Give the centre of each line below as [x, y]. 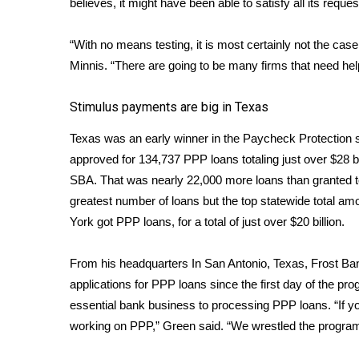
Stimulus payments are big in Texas [169, 107]
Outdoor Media [110, 58]
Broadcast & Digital [122, 38]
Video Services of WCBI [133, 77]
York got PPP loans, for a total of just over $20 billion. [207, 222]
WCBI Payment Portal [129, 96]
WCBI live [60, 115]
